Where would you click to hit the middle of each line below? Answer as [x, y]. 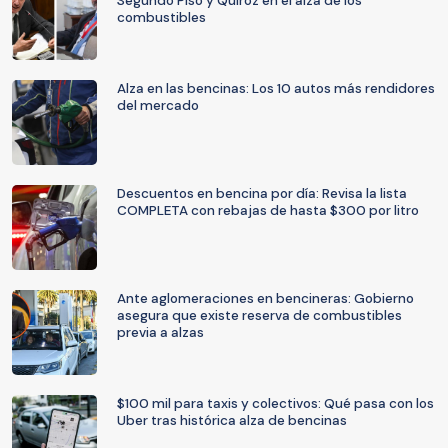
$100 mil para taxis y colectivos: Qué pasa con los [275, 403]
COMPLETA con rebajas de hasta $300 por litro [268, 210]
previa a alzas [160, 332]
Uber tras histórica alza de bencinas [232, 420]
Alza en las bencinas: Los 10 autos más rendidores [276, 88]
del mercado [158, 105]
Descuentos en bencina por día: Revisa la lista [262, 193]
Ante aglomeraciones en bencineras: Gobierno [265, 298]
